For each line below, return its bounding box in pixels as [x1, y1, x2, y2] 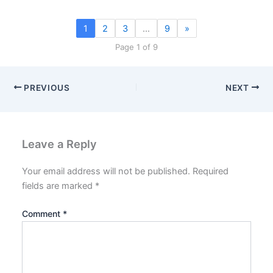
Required [193, 166, 229, 177]
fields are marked [22, 180, 96, 192]
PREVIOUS [21, 82, 70, 93]
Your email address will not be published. [22, 166, 191, 177]
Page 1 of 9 [115, 42, 158, 52]
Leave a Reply [22, 136, 97, 151]
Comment [22, 208, 63, 219]
